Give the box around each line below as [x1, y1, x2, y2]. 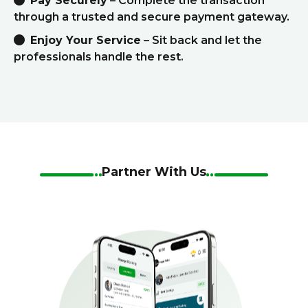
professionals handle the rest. [14, 50, 184, 63]
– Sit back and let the [141, 34, 262, 47]
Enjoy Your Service [30, 34, 141, 47]
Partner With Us [102, 164, 206, 179]
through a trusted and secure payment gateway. [14, 10, 289, 23]
